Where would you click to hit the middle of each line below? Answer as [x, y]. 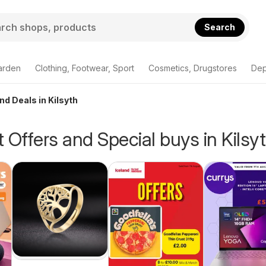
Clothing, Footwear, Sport [85, 68]
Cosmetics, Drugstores [193, 68]
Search [220, 27]
